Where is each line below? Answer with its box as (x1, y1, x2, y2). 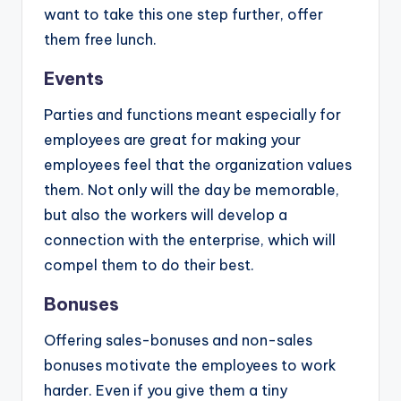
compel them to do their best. (44, 256, 254, 275)
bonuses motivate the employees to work (44, 356, 337, 375)
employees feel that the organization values (44, 156, 352, 175)
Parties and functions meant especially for (44, 106, 341, 124)
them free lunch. (44, 30, 157, 49)
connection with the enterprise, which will (44, 231, 336, 250)
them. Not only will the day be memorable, (44, 181, 339, 200)
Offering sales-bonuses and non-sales (44, 331, 312, 350)
